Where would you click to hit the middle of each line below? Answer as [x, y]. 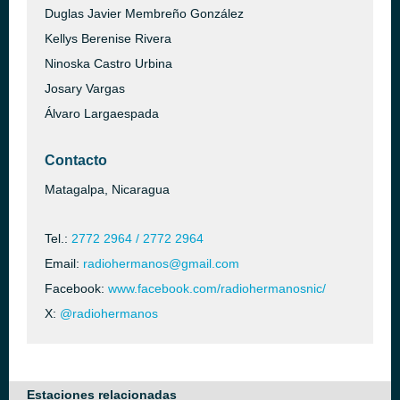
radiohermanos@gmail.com [161, 263]
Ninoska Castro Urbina [108, 63]
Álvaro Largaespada [102, 113]
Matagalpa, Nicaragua [107, 189]
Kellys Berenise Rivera [108, 38]
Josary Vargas [85, 88]
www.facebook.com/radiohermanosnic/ [217, 288]
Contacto [76, 160]
